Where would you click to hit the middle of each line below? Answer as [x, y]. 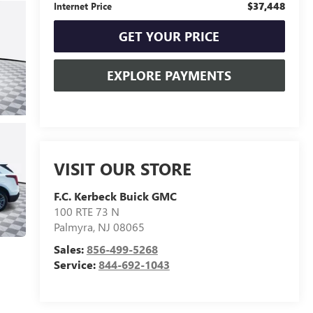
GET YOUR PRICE [169, 37]
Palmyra [73, 227]
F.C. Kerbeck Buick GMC [115, 196]
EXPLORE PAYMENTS [169, 76]
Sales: [70, 249]
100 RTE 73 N [86, 212]
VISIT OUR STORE [122, 169]
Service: [76, 265]
